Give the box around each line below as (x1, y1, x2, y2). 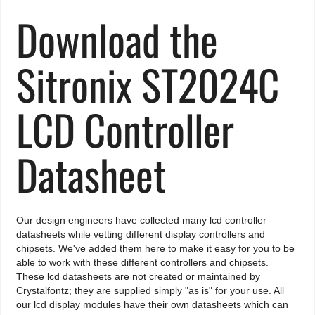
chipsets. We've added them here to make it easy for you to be (16, 243, 295, 255)
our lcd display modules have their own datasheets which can (16, 299, 289, 311)
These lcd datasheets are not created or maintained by (16, 271, 261, 283)
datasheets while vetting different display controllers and (16, 229, 266, 240)
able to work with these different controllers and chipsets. (16, 257, 269, 269)
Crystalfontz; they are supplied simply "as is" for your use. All (16, 285, 285, 297)
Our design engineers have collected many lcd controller (16, 214, 267, 226)
